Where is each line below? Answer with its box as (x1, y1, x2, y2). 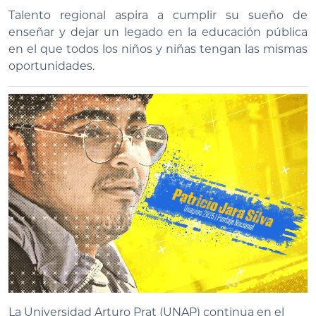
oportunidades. (8, 59, 95, 73)
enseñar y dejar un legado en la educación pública (8, 25, 308, 39)
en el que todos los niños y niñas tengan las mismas (8, 42, 308, 56)
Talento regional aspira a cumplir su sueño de (8, 8, 308, 22)
